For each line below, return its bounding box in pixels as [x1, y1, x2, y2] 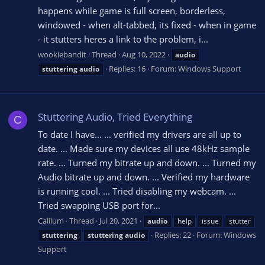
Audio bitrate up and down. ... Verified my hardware [38, 170, 250, 183]
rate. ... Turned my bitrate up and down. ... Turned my [38, 156, 256, 169]
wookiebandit [38, 49, 86, 60]
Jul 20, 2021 [99, 215, 138, 226]
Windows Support [178, 63, 241, 74]
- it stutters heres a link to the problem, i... [38, 33, 208, 45]
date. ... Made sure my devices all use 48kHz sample [38, 142, 250, 154]
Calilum [38, 215, 64, 226]
